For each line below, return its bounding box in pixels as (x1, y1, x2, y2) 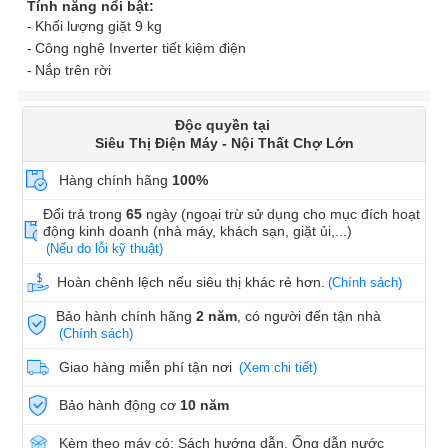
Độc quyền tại (174, 116, 274, 133)
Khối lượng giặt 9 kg (35, 17, 162, 34)
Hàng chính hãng (59, 171, 172, 188)
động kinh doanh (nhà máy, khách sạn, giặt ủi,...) (43, 222, 357, 239)
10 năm (180, 396, 229, 413)
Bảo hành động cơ (59, 396, 180, 413)
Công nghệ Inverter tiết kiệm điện (35, 39, 246, 56)
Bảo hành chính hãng (56, 307, 197, 324)
